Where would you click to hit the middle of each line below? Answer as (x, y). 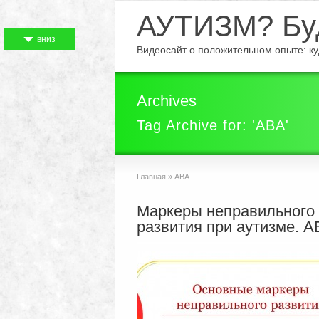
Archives (167, 101)
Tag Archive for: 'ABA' (213, 125)
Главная (151, 177)
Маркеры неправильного (226, 211)
